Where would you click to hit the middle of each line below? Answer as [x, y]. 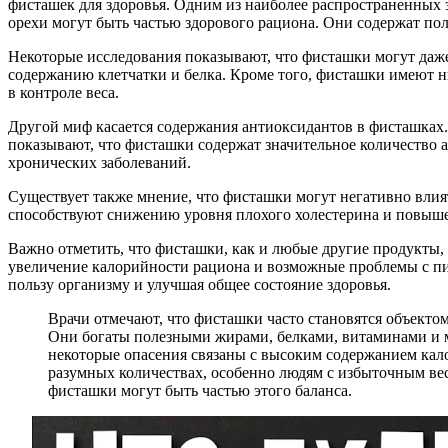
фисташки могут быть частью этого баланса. [200, 390]
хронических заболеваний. [99, 162]
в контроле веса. [63, 92]
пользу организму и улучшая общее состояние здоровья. [199, 284]
